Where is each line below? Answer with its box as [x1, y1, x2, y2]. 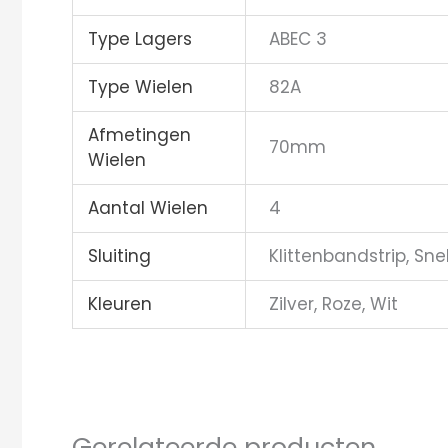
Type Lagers [88, 26, 193, 51]
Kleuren [88, 291, 153, 316]
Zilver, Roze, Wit [268, 291, 398, 316]
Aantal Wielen [88, 195, 209, 220]
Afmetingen [88, 122, 192, 147]
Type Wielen [88, 74, 194, 99]
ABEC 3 [268, 26, 327, 51]
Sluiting [88, 243, 152, 268]
